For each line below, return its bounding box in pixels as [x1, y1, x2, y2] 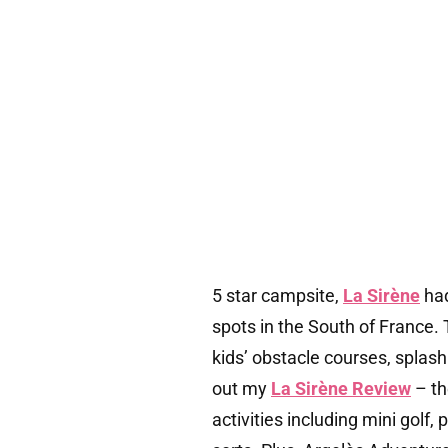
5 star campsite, [212, 285, 343, 307]
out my [212, 378, 271, 400]
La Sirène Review [271, 378, 411, 400]
